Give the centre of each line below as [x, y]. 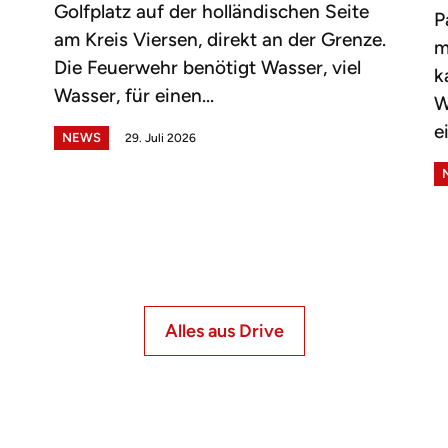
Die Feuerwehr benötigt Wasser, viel [207, 67]
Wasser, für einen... [133, 95]
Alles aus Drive [224, 330]
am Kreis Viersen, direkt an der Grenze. [219, 39]
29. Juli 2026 [160, 137]
